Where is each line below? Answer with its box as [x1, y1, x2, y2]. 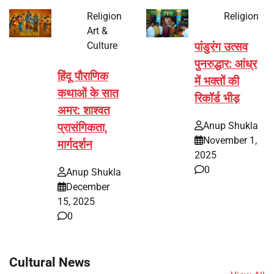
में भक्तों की [194, 74, 239, 88]
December [66, 180, 109, 193]
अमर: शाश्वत [57, 103, 110, 117]
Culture [87, 39, 117, 51]
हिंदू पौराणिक [57, 69, 108, 83]
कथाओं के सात [57, 86, 119, 100]
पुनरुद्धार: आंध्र [194, 57, 257, 71]
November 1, [203, 134, 257, 146]
